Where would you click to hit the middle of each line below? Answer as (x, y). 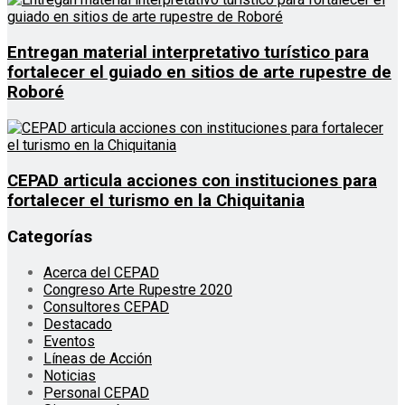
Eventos (69, 341)
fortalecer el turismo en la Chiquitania (156, 200)
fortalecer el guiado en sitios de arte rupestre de (199, 73)
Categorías (50, 237)
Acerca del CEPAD (101, 272)
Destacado (78, 324)
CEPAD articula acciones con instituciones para (192, 180)
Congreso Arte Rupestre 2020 (138, 289)
